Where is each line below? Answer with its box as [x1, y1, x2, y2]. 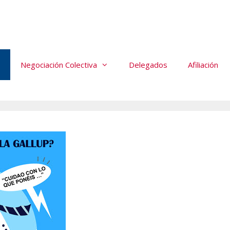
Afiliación [187, 59, 218, 70]
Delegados [128, 59, 167, 70]
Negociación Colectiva [20, 59, 97, 70]
